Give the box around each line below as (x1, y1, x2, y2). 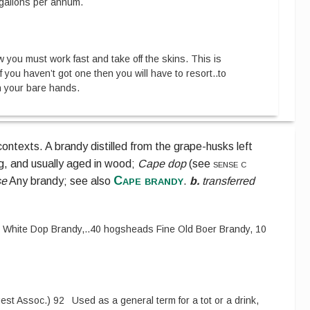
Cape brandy (113, 174, 184, 188)
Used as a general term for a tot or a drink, (72, 294, 259, 306)
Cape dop (138, 158, 187, 170)
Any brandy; (9, 175, 68, 188)
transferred (202, 175, 255, 188)
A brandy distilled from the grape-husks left (45, 140, 253, 153)
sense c (213, 158, 247, 170)
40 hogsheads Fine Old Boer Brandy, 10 (90, 223, 267, 235)
